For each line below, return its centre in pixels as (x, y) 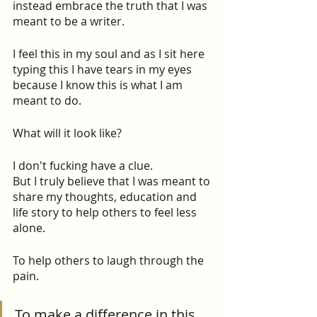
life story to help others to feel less (106, 212)
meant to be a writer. (69, 21)
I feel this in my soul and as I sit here (110, 54)
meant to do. (47, 100)
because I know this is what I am (99, 85)
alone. (29, 228)
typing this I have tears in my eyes (104, 69)
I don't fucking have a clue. (83, 166)
